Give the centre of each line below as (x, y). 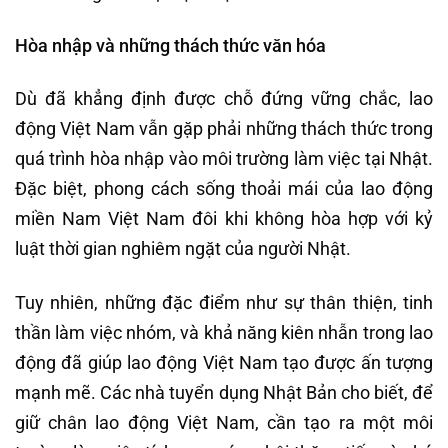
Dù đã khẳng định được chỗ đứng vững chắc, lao (224, 99)
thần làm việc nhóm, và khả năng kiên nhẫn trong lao (224, 332)
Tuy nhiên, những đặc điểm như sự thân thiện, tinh (224, 302)
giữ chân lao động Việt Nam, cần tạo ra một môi (224, 422)
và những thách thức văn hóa (209, 46)
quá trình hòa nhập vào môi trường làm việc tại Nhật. (224, 159)
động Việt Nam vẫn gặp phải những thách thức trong (224, 129)
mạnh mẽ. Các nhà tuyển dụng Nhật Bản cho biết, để (224, 392)
